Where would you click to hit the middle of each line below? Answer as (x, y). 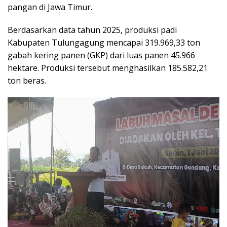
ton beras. (27, 81)
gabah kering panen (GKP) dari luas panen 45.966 (101, 55)
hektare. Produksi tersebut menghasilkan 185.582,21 (108, 68)
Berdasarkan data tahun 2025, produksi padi (92, 30)
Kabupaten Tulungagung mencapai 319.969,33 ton (104, 43)
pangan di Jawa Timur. (50, 7)
